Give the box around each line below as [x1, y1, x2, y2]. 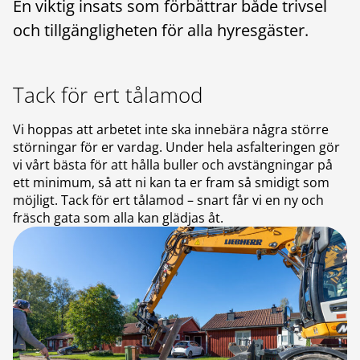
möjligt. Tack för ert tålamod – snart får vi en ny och [13, 191, 324, 209]
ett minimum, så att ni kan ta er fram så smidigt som [13, 174, 329, 191]
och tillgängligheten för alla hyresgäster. [13, 19, 309, 41]
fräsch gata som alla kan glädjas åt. [13, 209, 223, 227]
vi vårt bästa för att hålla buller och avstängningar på [13, 156, 333, 174]
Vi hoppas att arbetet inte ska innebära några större [13, 121, 329, 138]
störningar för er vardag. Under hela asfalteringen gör [13, 138, 340, 156]
